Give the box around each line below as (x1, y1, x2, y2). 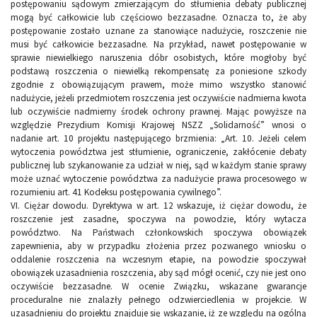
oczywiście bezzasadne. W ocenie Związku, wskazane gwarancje (11, 280, 306, 293)
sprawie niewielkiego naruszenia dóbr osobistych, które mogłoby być (11, 52, 306, 64)
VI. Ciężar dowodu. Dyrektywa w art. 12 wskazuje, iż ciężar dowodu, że (11, 200, 306, 212)
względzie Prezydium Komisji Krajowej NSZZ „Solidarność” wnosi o (11, 119, 306, 132)
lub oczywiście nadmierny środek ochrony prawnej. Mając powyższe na (11, 105, 306, 118)
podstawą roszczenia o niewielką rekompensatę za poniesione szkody (11, 65, 306, 78)
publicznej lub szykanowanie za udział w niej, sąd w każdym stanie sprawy (11, 159, 306, 172)
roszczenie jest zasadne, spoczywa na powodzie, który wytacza (11, 213, 306, 226)
